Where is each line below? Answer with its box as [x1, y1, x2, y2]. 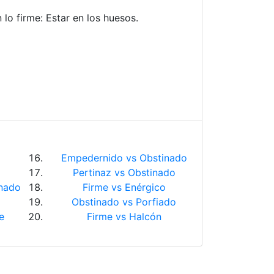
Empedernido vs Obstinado [61, 152, 187, 164]
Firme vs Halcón [86, 210, 161, 223]
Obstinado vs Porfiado [72, 196, 176, 208]
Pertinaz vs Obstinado [72, 166, 176, 179]
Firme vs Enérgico [82, 181, 166, 193]
